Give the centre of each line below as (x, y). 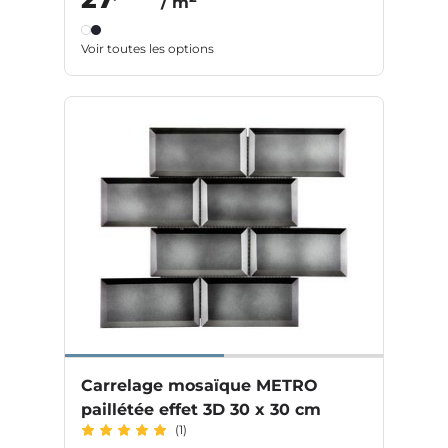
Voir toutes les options (147, 49)
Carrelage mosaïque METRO (199, 386)
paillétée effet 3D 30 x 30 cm (201, 410)
